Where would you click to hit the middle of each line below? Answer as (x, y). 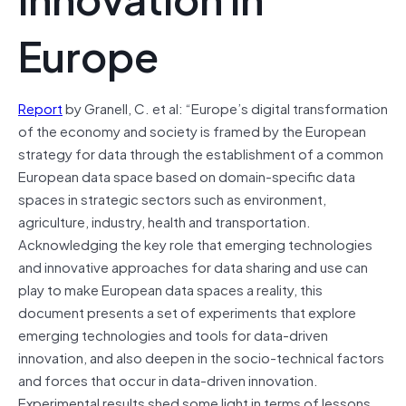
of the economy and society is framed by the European (192, 130)
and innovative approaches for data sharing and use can (193, 266)
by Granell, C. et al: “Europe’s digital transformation (225, 107)
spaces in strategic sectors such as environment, (172, 198)
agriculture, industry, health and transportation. (164, 221)
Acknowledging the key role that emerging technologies (195, 243)
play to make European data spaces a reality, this (170, 289)
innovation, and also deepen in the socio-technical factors (201, 357)
